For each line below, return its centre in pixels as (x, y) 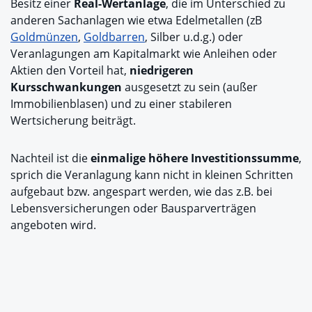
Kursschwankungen (66, 87)
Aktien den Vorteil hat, (70, 70)
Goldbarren (114, 37)
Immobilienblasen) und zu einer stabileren (121, 103)
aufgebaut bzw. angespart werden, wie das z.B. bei (141, 191)
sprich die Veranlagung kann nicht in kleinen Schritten (152, 174)
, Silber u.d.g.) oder (194, 37)
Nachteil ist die (49, 158)
